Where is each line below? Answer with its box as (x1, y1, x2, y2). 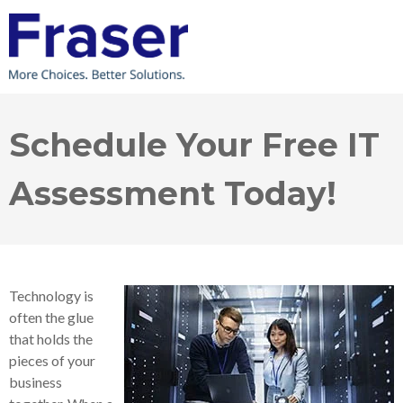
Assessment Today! (9, 173, 336, 213)
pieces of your (9, 351, 95, 369)
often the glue (9, 308, 94, 326)
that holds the (9, 329, 93, 347)
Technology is (9, 286, 94, 304)
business (9, 372, 62, 390)
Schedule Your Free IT (9, 124, 380, 165)
